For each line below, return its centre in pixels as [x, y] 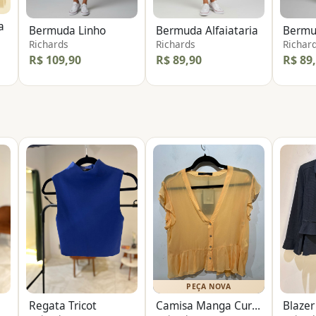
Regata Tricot [63, 305]
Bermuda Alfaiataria [207, 31]
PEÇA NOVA [209, 286]
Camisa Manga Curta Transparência [256, 305]
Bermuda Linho [67, 31]
